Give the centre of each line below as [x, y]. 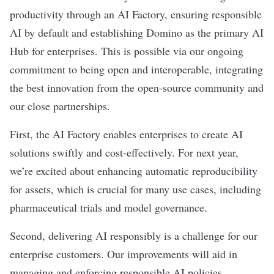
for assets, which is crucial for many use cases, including [135, 189]
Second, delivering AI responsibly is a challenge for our [134, 235]
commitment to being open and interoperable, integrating [136, 69]
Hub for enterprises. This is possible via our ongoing [127, 51]
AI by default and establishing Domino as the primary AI [137, 32]
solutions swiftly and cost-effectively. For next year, [124, 152]
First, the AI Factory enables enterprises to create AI [126, 134]
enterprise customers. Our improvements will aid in [124, 254]
